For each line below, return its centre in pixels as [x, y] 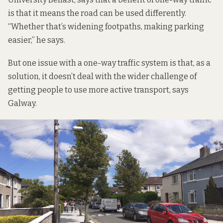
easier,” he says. [37, 40]
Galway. [22, 103]
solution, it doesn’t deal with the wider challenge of [102, 76]
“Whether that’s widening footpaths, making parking [106, 26]
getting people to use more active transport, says [98, 90]
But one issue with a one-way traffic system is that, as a [109, 63]
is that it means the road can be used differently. [97, 13]
